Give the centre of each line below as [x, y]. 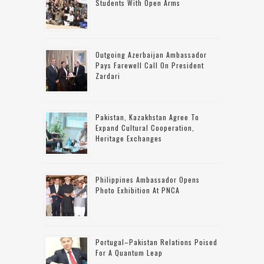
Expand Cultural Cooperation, [145, 127]
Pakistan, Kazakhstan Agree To [147, 117]
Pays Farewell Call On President [150, 65]
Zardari [108, 75]
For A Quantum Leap [129, 252]
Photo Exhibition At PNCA [138, 190]
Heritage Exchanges [129, 138]
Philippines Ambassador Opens [148, 179]
